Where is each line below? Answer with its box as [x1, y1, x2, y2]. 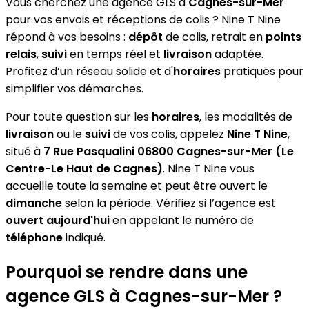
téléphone [6, 229, 63, 246]
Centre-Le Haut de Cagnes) [6, 160, 163, 177]
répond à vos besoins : [6, 28, 128, 45]
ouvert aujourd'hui [6, 212, 110, 228]
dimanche [6, 195, 62, 211]
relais [6, 46, 37, 62]
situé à [6, 143, 43, 159]
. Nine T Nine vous [163, 160, 255, 177]
